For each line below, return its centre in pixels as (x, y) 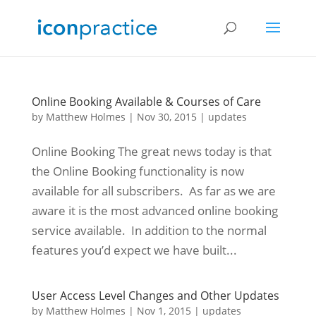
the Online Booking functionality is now (138, 171)
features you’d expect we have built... (134, 250)
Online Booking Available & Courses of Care (146, 102)
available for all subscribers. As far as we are (153, 191)
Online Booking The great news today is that (151, 151)
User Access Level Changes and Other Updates (155, 296)
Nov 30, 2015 (166, 117)
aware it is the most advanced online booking (154, 211)
